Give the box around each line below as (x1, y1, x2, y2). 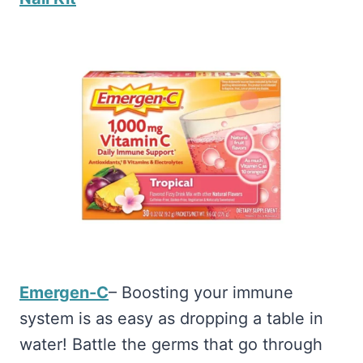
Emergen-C (19, 283, 109, 303)
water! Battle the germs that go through (19, 335, 322, 355)
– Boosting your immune (109, 283, 293, 303)
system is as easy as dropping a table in (19, 309, 323, 329)
